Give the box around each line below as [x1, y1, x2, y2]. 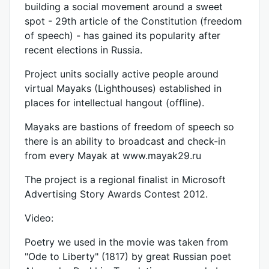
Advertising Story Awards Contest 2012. [25, 188, 208, 200]
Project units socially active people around [25, 68, 219, 80]
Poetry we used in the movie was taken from [25, 236, 228, 248]
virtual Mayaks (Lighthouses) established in [25, 82, 222, 94]
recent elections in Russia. [25, 44, 142, 56]
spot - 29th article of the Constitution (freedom [25, 15, 242, 27]
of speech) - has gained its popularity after [25, 29, 220, 41]
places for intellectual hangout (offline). [25, 97, 204, 109]
